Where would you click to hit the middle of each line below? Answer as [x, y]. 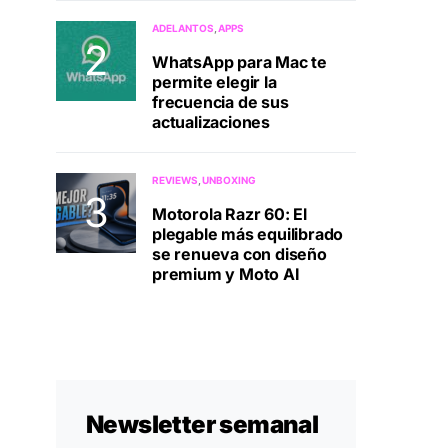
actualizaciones [211, 122]
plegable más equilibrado [248, 234]
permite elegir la [214, 82]
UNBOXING [229, 180]
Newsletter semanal [202, 425]
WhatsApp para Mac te [239, 62]
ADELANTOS [183, 28]
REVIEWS [175, 180]
